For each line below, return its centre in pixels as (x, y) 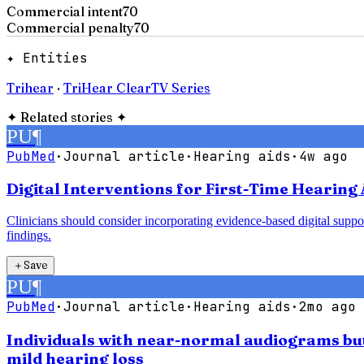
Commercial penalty (70, 27)
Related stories (67, 117)
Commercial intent (65, 11)
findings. (29, 236)
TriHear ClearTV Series (137, 87)
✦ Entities (47, 58)
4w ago (323, 156)
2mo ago (327, 307)
